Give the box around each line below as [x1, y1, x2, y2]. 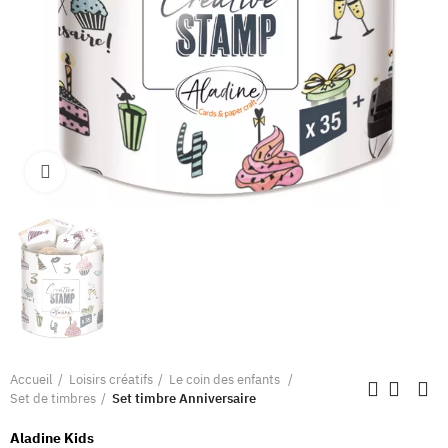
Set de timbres [10, 390, 96, 408]
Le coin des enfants [169, 371, 283, 389]
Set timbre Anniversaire [112, 390, 256, 408]
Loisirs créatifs [69, 371, 153, 389]
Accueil [10, 371, 53, 389]
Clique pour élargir [65, 163, 177, 181]
